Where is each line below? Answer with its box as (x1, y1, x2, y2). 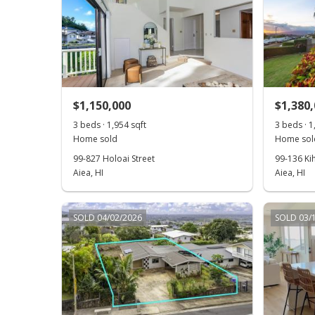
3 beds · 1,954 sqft (73, 119, 146, 131)
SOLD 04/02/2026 (73, 212, 142, 224)
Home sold (73, 133, 117, 145)
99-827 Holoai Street (73, 153, 155, 165)
